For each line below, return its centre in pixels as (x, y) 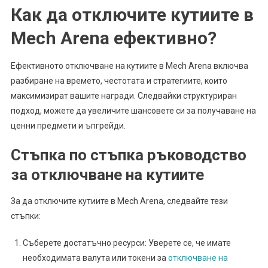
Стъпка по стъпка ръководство (128, 155)
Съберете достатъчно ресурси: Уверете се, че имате (127, 243)
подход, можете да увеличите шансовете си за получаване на (133, 111)
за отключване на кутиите (107, 175)
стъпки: (25, 216)
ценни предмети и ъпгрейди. (68, 126)
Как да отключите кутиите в (132, 15)
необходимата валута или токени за (95, 258)
